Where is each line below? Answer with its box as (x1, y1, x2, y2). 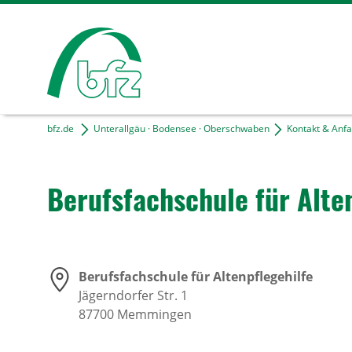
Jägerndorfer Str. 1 (79, 287, 188, 304)
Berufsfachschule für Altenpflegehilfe (79, 268, 313, 285)
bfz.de (47, 122, 74, 135)
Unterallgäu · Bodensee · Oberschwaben (93, 122, 269, 135)
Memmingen (117, 306, 192, 323)
